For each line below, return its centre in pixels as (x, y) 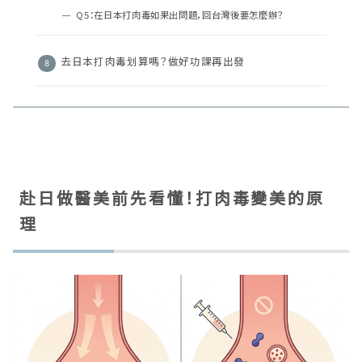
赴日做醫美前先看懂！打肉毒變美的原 (172, 198)
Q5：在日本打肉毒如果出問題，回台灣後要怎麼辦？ (180, 15)
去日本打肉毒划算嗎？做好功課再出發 (153, 61)
